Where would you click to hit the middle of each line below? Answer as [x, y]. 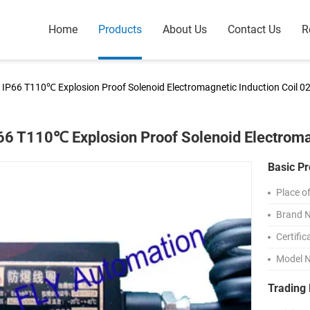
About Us [185, 29]
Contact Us [254, 29]
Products [120, 29]
